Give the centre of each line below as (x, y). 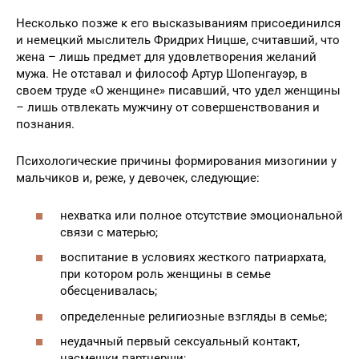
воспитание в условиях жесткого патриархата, (193, 258)
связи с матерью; (109, 232)
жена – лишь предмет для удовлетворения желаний (166, 57)
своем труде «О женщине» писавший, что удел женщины (178, 91)
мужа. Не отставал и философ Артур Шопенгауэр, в (162, 74)
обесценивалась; (109, 291)
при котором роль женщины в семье (165, 274)
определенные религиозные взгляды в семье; (194, 316)
